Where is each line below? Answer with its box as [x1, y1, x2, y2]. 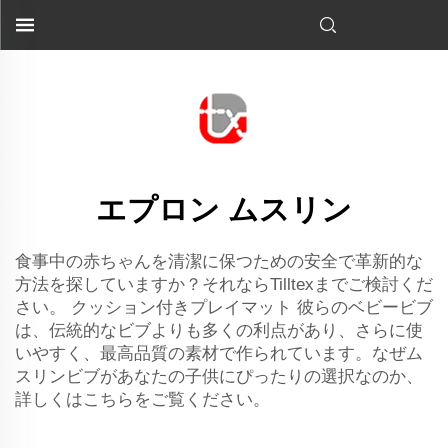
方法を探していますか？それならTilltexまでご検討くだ [15, 275, 433, 294]
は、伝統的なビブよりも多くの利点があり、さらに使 [15, 321, 423, 340]
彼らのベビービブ [297, 298, 433, 317]
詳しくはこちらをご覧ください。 [15, 390, 270, 409]
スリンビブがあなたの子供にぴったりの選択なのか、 [15, 367, 423, 386]
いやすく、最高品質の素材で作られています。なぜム [15, 344, 423, 363]
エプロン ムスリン [96, 193, 352, 226]
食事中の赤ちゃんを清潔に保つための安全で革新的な [15, 252, 423, 271]
